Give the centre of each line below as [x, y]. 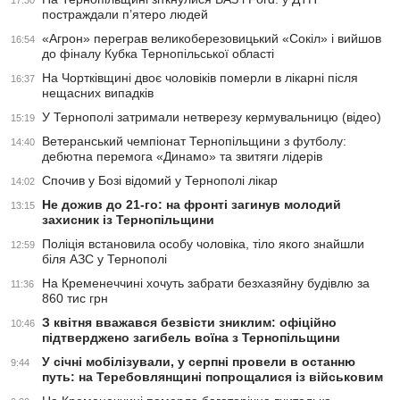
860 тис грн [75, 299]
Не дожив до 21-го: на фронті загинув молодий [192, 205]
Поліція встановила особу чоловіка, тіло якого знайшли [203, 244]
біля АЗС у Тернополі [104, 259]
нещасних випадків [98, 93]
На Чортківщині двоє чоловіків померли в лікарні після [200, 78]
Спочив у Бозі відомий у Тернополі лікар [160, 181]
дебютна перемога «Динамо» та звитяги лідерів [182, 157]
